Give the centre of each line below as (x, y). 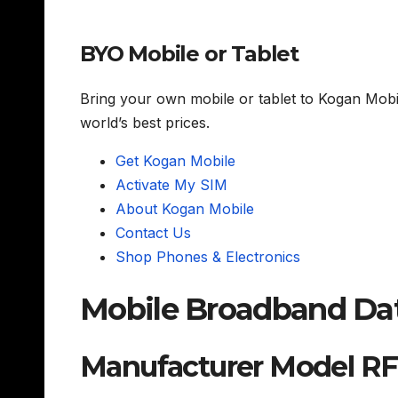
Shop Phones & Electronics (208, 257)
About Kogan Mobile (185, 209)
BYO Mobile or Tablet (189, 53)
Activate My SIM (171, 185)
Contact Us (153, 233)
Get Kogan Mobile (175, 161)
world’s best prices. (145, 123)
